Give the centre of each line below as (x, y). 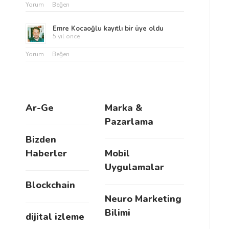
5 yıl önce (66, 36)
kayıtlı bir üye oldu (133, 29)
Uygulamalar (134, 167)
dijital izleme (55, 217)
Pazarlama (129, 122)
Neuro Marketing (143, 199)
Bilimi (118, 213)
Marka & (123, 108)
